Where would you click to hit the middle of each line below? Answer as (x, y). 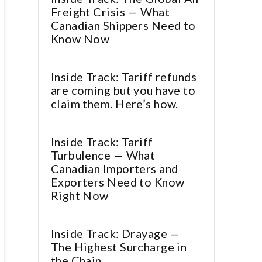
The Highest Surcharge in (119, 247)
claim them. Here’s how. (114, 104)
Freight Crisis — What (110, 12)
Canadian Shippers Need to (123, 25)
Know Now (80, 39)
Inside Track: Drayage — (115, 234)
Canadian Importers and (114, 169)
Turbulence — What (103, 155)
